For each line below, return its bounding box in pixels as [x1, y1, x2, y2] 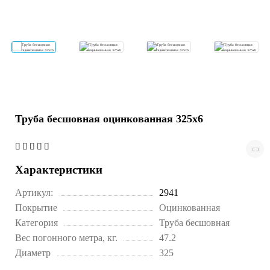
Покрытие [15, 202, 57, 213]
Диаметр [15, 248, 51, 259]
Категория [15, 218, 58, 228]
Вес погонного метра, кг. [15, 233, 118, 243]
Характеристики [15, 163, 102, 177]
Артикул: [15, 187, 53, 198]
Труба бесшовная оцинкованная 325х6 [15, 113, 203, 125]
